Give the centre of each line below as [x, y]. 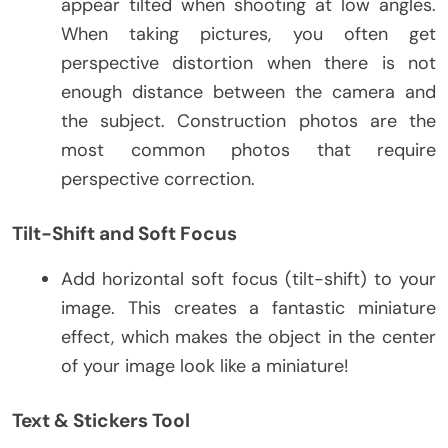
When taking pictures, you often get [248, 33]
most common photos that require [248, 149]
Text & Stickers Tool [101, 420]
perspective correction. [158, 178]
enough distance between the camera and [248, 91]
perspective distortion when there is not [248, 62]
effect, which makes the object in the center [248, 336]
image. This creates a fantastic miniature [248, 307]
